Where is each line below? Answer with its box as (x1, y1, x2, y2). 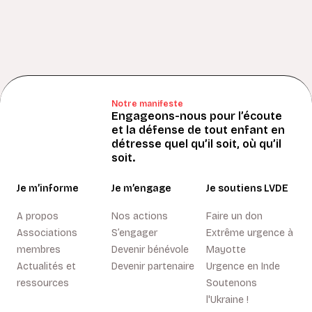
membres (17, 243, 61, 256)
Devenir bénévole (111, 243, 189, 256)
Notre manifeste (111, 98, 183, 109)
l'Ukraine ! (206, 293, 249, 306)
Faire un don (206, 210, 263, 222)
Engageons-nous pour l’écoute (111, 109, 282, 123)
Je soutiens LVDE (206, 182, 288, 194)
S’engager (111, 226, 157, 239)
